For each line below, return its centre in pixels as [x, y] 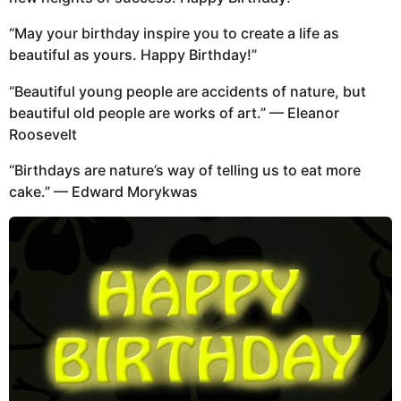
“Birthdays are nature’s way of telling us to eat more [185, 170]
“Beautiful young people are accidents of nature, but [188, 91]
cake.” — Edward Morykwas [103, 191]
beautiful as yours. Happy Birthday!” [133, 55]
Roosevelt [43, 134]
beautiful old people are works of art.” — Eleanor [174, 112]
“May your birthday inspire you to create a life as [174, 34]
